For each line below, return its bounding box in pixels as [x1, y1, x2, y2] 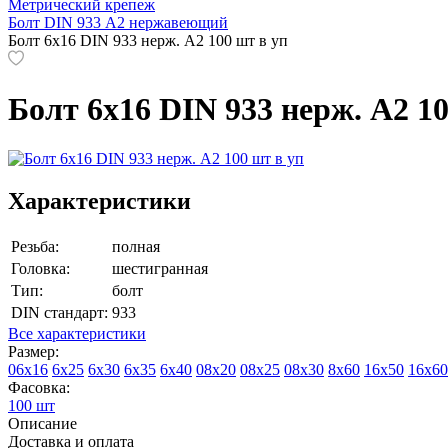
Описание [8, 414, 77, 432]
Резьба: [11, 237, 59, 255]
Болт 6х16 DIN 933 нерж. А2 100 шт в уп [8, 32, 288, 49]
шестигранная [112, 259, 208, 277]
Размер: [8, 342, 59, 360]
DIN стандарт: [11, 303, 108, 321]
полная [112, 237, 160, 255]
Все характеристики [8, 324, 146, 342]
